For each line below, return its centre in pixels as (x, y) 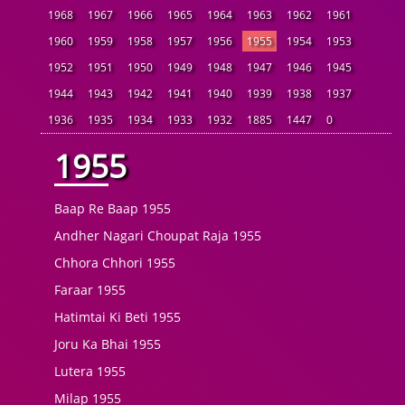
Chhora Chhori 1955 (115, 263)
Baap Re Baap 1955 (113, 208)
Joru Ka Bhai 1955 (108, 344)
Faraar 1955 (90, 290)
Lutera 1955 (90, 371)
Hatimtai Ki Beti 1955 (118, 317)
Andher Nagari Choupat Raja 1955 (158, 235)
